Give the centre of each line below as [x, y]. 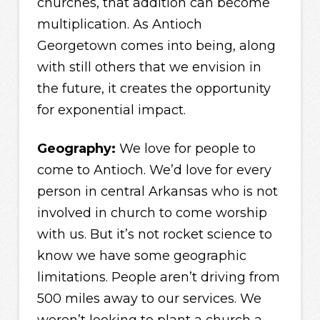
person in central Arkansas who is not [157, 191]
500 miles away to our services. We [149, 298]
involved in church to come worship [152, 212]
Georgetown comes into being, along [156, 45]
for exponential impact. [111, 110]
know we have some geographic [141, 255]
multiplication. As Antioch [119, 24]
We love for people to [185, 148]
